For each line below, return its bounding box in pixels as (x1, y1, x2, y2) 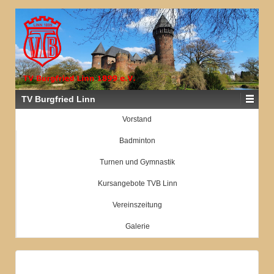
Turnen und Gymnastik (100, 157, 175, 166)
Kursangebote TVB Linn (97, 179, 177, 188)
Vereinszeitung (113, 200, 162, 209)
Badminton (119, 136, 155, 145)
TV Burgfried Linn (21, 94, 95, 104)
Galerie (125, 221, 150, 231)
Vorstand (122, 114, 152, 124)
